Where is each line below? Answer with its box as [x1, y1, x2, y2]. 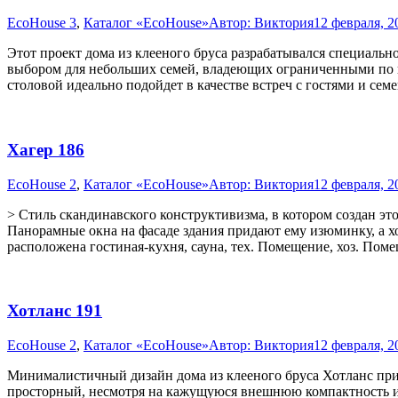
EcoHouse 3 [7, 15, 76, 31]
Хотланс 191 [7, 301, 102, 321]
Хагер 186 [7, 140, 84, 160]
